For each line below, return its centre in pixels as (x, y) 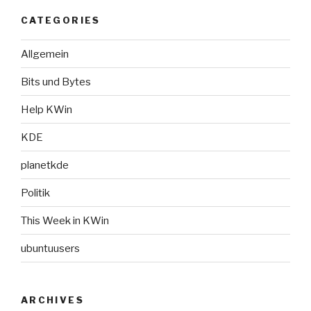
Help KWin (47, 109)
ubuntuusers (50, 248)
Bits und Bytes (56, 82)
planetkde (45, 165)
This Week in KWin (65, 220)
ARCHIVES (52, 300)
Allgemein (45, 54)
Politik (35, 193)
